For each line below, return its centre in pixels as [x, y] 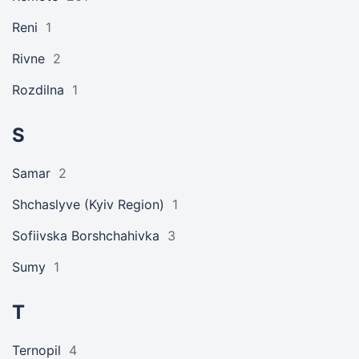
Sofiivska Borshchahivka [86, 236]
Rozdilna [38, 90]
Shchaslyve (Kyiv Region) [88, 204]
